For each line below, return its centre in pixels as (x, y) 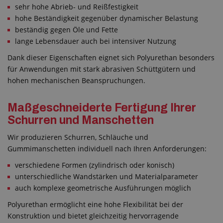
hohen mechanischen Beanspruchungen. (76, 80)
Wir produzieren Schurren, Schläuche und (78, 137)
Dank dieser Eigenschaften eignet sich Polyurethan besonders (111, 57)
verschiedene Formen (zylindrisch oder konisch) (95, 165)
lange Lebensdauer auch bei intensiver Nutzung (96, 41)
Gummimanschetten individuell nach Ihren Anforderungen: (107, 149)
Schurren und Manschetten (81, 120)
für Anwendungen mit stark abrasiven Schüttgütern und (102, 69)
